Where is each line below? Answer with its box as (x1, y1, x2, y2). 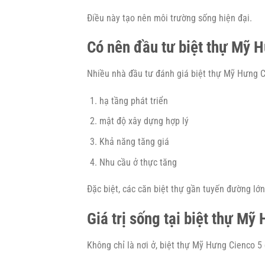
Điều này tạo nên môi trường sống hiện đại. (87, 12, 252, 24)
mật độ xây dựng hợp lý (99, 115, 189, 127)
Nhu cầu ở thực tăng (99, 156, 177, 168)
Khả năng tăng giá (99, 136, 169, 148)
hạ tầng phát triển (99, 95, 168, 106)
